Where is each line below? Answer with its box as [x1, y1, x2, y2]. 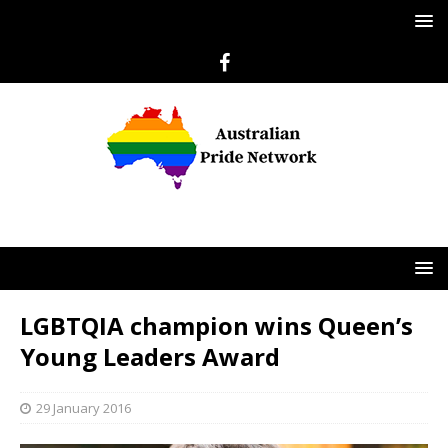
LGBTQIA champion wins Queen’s [20, 309, 413, 342]
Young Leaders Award [20, 340, 280, 373]
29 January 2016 [36, 399, 131, 417]
